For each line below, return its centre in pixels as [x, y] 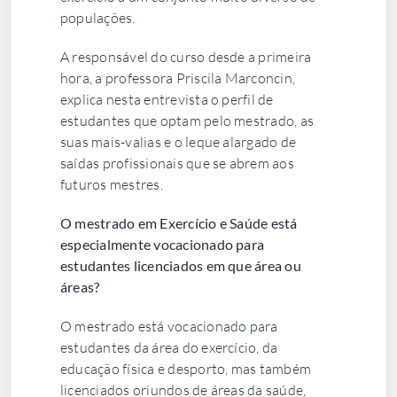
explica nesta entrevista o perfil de [167, 99]
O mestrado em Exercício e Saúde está [179, 222]
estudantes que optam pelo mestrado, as [187, 120]
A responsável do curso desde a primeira [186, 56]
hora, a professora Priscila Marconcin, [178, 78]
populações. [97, 17]
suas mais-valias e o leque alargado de [178, 141]
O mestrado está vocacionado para [169, 326]
